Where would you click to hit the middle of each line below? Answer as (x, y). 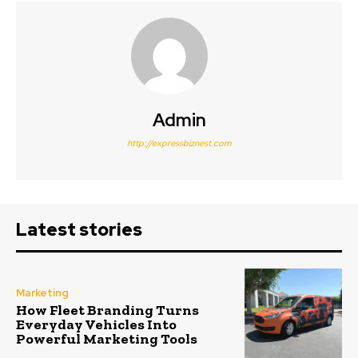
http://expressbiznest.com (179, 143)
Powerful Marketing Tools (107, 339)
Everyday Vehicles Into (96, 325)
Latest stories (79, 229)
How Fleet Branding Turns (107, 310)
